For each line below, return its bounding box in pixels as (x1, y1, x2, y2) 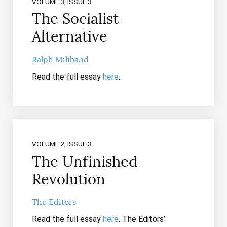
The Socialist (31, 10, 119, 28)
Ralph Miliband (31, 54, 89, 65)
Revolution (31, 170, 105, 188)
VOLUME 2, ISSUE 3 (31, 139, 92, 148)
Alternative (31, 27, 107, 46)
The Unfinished (31, 152, 137, 171)
